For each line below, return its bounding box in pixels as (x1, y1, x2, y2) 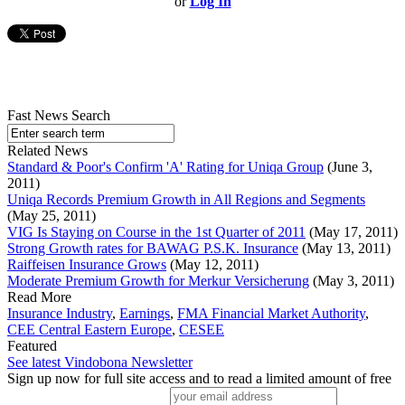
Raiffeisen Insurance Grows (7, 257, 166, 273)
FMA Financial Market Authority (177, 306, 365, 322)
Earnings (119, 306, 170, 322)
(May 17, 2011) (306, 224, 398, 240)
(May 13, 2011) (298, 240, 391, 257)
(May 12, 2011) (166, 257, 259, 273)
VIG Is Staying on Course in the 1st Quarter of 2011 (7, 224, 306, 240)
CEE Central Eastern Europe (7, 322, 172, 338)
